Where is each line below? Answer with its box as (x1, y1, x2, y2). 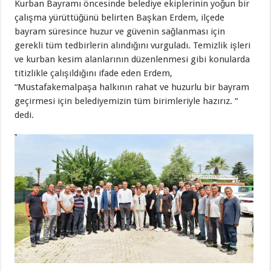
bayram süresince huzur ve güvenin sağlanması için (15, 25, 226, 37)
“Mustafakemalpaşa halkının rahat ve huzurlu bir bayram (15, 81, 250, 93)
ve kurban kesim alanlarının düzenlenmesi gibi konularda (15, 53, 250, 65)
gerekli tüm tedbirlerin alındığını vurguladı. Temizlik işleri (15, 39, 251, 51)
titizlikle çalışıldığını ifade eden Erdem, (15, 67, 173, 79)
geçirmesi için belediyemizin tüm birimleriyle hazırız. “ (15, 95, 238, 106)
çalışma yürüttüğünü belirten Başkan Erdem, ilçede (15, 11, 225, 23)
